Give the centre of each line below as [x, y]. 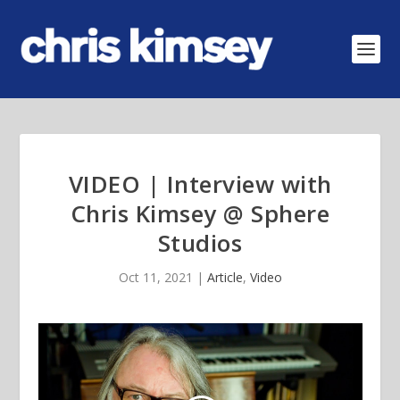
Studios [200, 243]
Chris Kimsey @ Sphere [200, 213]
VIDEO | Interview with [200, 184]
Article [225, 277]
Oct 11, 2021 [155, 277]
